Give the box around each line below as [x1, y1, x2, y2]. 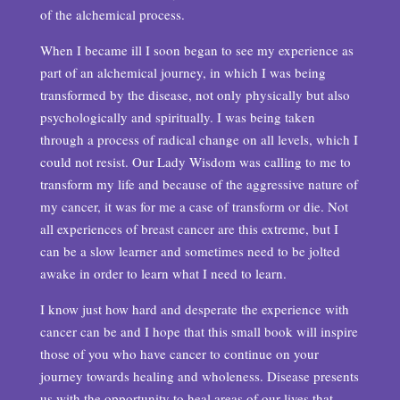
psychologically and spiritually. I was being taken [39, 108, 315, 126]
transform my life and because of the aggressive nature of [39, 175, 358, 193]
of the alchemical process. [39, 5, 185, 23]
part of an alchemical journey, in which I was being [39, 63, 326, 81]
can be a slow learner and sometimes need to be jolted [39, 242, 340, 260]
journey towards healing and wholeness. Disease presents [39, 367, 359, 385]
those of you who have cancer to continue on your [39, 345, 319, 362]
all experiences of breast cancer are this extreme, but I [39, 220, 338, 237]
